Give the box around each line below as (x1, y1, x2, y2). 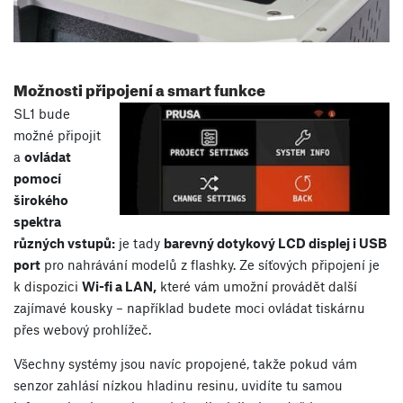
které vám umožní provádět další (157, 278, 357, 295)
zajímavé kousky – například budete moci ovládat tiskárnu (13, 300, 365, 317)
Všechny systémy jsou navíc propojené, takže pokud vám (13, 355, 357, 372)
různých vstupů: (13, 235, 115, 252)
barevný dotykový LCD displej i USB (164, 235, 387, 252)
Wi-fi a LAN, (82, 278, 157, 295)
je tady (115, 235, 164, 252)
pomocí (13, 170, 61, 187)
